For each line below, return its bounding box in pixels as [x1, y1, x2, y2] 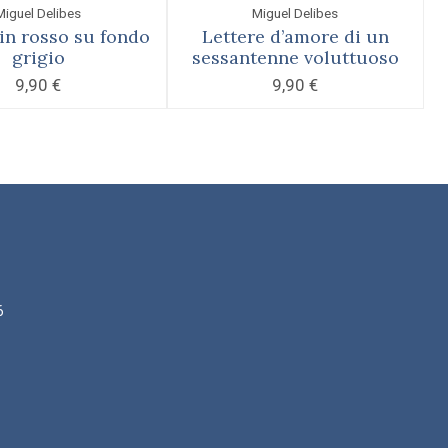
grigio [11, 45, 65, 69]
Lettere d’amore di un [201, 24, 389, 48]
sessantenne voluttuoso [191, 45, 399, 69]
